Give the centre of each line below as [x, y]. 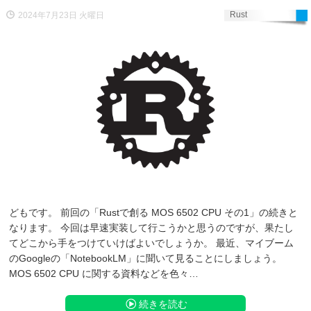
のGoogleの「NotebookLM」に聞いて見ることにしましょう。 [145, 259]
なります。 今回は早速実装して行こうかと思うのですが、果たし [151, 228]
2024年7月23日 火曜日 [61, 16]
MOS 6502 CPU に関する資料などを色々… [104, 274]
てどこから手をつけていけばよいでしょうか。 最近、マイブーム [151, 243]
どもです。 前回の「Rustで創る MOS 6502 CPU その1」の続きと [153, 213]
